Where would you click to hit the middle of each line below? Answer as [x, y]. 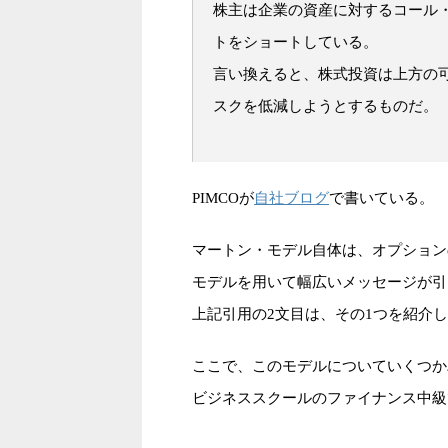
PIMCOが [223, 198]
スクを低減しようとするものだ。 [325, 106]
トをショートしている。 [295, 42]
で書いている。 [381, 198]
